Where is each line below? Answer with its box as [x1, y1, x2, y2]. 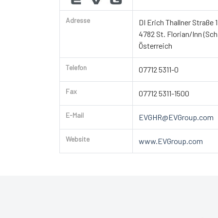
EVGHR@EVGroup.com [139, 112, 214, 122]
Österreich [139, 40, 172, 50]
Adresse [66, 16, 90, 24]
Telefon [66, 63, 87, 72]
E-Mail [66, 110, 84, 119]
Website [66, 134, 90, 143]
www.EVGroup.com [139, 136, 203, 145]
